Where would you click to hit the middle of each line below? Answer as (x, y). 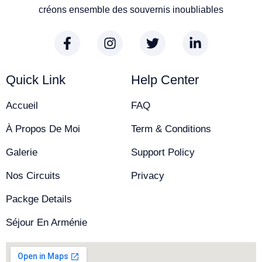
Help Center (165, 80)
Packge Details (39, 199)
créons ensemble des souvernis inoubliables (131, 9)
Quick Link (36, 80)
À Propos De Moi (43, 129)
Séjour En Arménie (46, 222)
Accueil (22, 105)
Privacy (148, 175)
